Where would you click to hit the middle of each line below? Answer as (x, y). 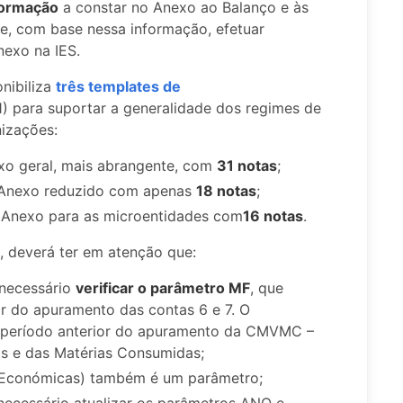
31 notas (247, 165)
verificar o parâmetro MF (163, 287)
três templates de (118, 86)
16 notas (273, 215)
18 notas (226, 190)
